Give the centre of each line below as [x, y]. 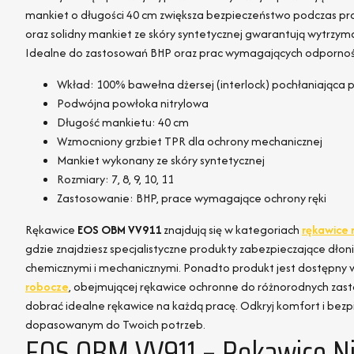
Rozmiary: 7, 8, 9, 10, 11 [115, 179]
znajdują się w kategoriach [232, 230]
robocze [47, 286]
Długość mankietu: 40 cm [123, 122]
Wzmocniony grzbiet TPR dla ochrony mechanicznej [190, 141]
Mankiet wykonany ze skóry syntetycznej [161, 160]
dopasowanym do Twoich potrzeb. [115, 324]
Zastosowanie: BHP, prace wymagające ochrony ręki [192, 198]
